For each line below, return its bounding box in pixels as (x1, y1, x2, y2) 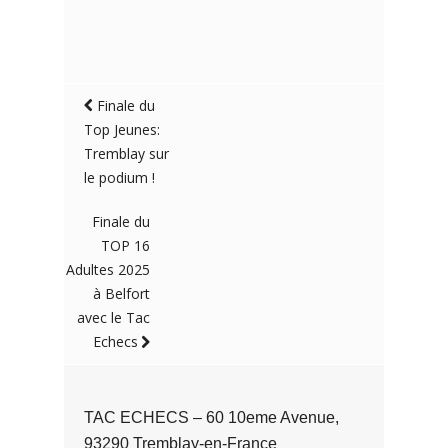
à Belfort (93, 284, 151, 303)
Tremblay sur (84, 144, 169, 163)
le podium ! (84, 168, 155, 187)
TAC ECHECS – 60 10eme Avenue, (84, 409, 339, 426)
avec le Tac (77, 308, 151, 327)
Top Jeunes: (84, 120, 160, 139)
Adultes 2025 (66, 260, 151, 279)
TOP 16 (101, 236, 151, 255)
